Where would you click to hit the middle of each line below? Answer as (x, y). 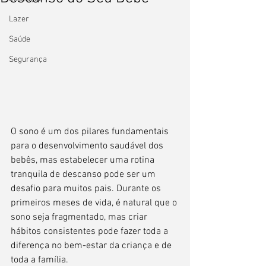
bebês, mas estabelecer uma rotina (84, 160)
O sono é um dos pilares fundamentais (91, 132)
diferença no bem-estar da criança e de (92, 246)
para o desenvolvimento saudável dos (88, 146)
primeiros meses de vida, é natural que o (95, 203)
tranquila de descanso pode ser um (84, 174)
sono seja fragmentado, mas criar (80, 217)
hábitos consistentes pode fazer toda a (91, 231)
